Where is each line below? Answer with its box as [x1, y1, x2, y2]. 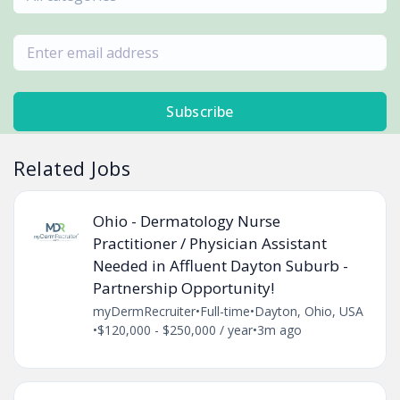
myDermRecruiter [92, 303, 196, 321]
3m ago [256, 321, 302, 339]
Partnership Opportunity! [92, 278, 274, 299]
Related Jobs [13, 154, 131, 181]
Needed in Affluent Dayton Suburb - [92, 255, 348, 277]
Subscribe [166, 102, 234, 122]
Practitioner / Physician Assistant [92, 233, 327, 254]
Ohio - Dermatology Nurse [92, 211, 280, 232]
